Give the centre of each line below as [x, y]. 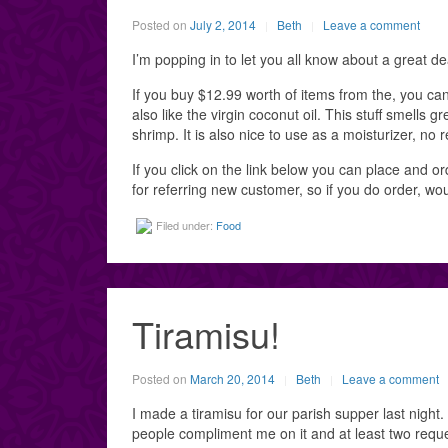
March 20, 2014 [232, 378]
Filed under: [186, 225]
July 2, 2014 [223, 24]
